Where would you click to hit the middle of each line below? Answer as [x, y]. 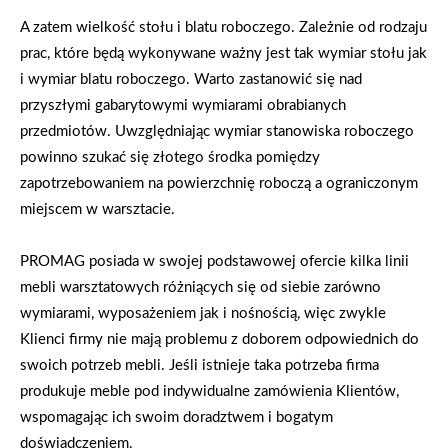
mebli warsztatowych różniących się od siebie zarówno [200, 287]
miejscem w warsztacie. [97, 209]
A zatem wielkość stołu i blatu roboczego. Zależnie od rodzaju [223, 27]
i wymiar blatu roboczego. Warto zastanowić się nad [191, 79]
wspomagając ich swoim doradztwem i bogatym [176, 417]
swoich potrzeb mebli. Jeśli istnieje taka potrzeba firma [199, 365]
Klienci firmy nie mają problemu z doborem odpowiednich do [219, 339]
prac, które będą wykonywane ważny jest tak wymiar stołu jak [223, 53]
